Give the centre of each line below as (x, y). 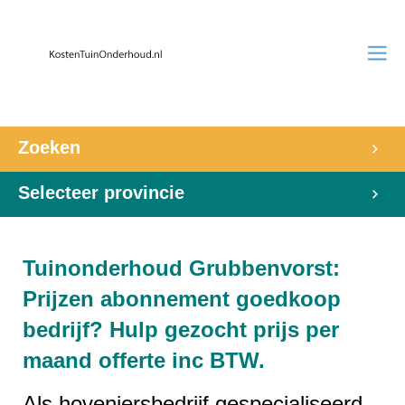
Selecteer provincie (101, 193)
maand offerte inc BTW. (144, 360)
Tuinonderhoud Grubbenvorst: (181, 268)
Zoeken (49, 147)
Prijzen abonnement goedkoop (182, 299)
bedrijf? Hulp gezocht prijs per (181, 330)
